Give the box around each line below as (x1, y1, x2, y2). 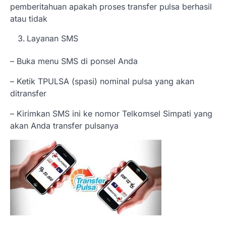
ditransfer (10, 88, 46, 98)
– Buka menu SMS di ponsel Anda (10, 55, 138, 66)
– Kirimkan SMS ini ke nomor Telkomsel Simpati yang (10, 108, 212, 119)
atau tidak (10, 13, 47, 24)
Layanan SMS (27, 33, 78, 43)
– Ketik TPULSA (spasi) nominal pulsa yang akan (10, 76, 194, 86)
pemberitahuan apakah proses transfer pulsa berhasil (10, 1, 212, 12)
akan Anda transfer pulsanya (10, 120, 119, 131)
